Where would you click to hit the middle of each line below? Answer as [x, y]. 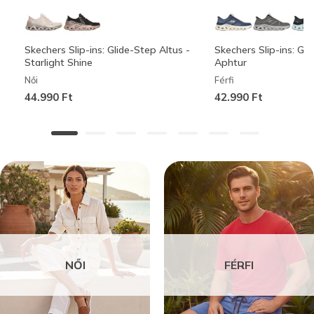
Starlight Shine [59, 62]
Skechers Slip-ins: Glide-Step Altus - [107, 49]
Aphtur [230, 62]
